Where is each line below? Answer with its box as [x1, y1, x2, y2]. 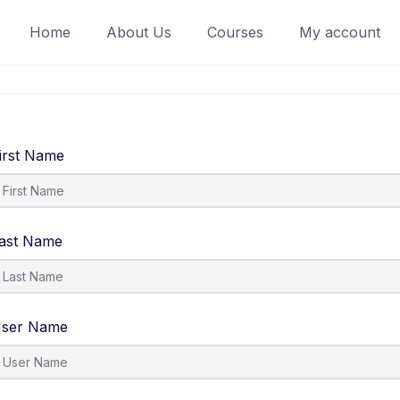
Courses [207, 22, 263, 41]
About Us [106, 22, 171, 41]
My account [299, 22, 380, 41]
